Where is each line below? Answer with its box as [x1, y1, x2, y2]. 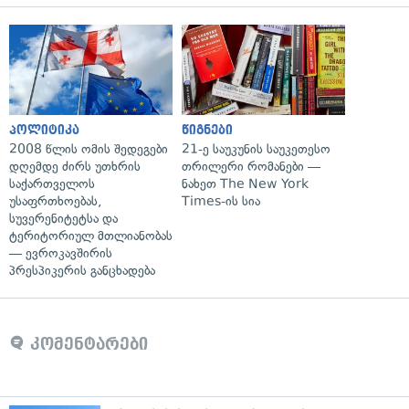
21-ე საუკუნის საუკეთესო [182, 141, 330, 157]
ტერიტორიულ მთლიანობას [9, 227, 173, 244]
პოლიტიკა [9, 122, 79, 137]
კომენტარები [25, 334, 148, 353]
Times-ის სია [182, 193, 260, 209]
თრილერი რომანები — [182, 158, 320, 174]
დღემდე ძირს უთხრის [9, 158, 141, 174]
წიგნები [182, 122, 233, 137]
